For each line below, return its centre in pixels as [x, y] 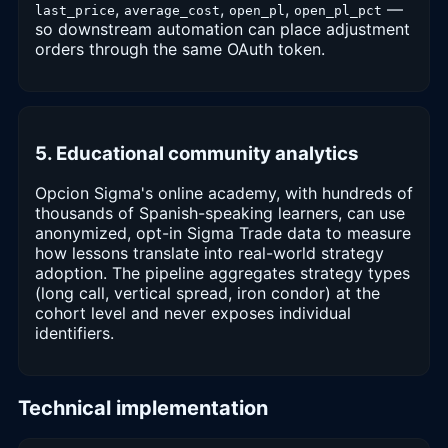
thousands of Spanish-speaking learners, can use [220, 213]
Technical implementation [143, 408]
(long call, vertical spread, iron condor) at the [207, 293]
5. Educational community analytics [197, 153]
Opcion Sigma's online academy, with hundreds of [224, 193]
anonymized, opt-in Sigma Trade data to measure [223, 233]
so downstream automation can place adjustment [222, 28]
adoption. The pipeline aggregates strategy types [222, 273]
